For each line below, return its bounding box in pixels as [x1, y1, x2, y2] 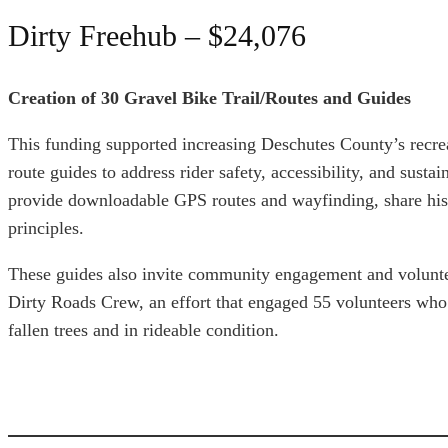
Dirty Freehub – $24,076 [8, 19, 306, 53]
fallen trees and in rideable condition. [8, 320, 279, 341]
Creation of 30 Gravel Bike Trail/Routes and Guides [8, 88, 411, 109]
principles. [8, 218, 84, 239]
